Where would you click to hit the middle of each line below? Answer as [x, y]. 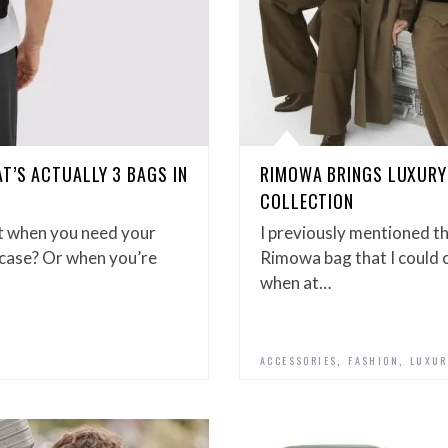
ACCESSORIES [299, 360]
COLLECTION [307, 201]
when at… [295, 282]
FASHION [374, 360]
